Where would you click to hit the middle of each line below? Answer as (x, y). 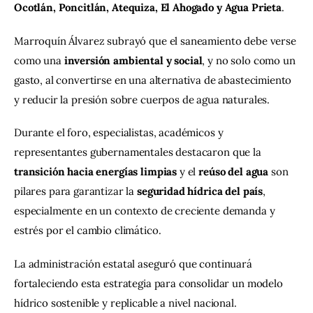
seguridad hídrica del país (200, 191)
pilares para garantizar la (75, 191)
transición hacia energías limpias (96, 172)
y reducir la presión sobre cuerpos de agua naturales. (142, 99)
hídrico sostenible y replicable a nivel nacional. (125, 303)
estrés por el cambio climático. (88, 231)
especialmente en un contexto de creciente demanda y (146, 211)
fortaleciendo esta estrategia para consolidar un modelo (150, 283)
